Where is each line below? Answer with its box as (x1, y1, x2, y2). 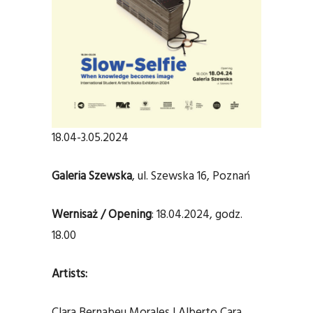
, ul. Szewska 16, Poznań (132, 167, 250, 187)
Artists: (52, 265, 87, 284)
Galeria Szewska (52, 167, 132, 187)
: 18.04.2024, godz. (152, 205, 242, 225)
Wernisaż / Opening (52, 205, 152, 225)
